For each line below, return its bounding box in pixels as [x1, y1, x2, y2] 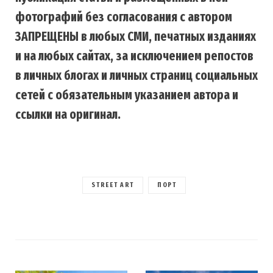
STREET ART [91, 181, 134, 189]
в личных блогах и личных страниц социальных [15, 68, 258, 83]
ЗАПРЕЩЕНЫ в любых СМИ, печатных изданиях [15, 29, 256, 44]
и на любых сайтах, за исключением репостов [15, 48, 253, 64]
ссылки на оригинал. [15, 107, 121, 122]
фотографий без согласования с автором [15, 9, 232, 25]
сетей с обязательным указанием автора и [15, 87, 238, 103]
